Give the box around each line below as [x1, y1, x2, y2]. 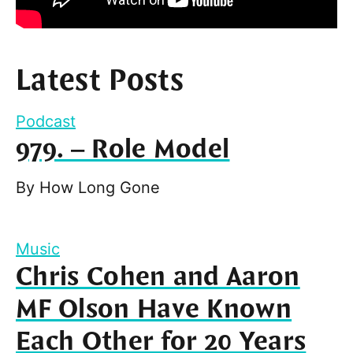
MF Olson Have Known [16, 292, 292, 328]
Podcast [16, 112, 76, 132]
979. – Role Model [16, 132, 230, 168]
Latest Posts [16, 62, 184, 102]
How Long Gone [39, 178, 160, 198]
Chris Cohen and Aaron [16, 260, 300, 295]
